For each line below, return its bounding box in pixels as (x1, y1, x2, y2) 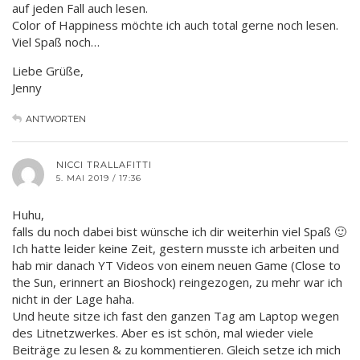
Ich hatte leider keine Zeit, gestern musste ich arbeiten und (12, 239, 339, 256)
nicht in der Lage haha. (12, 290, 134, 307)
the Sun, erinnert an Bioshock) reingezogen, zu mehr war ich (12, 273, 342, 290)
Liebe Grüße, (12, 62, 84, 79)
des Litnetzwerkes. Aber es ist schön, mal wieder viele (12, 324, 313, 341)
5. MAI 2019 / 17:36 (56, 172, 141, 183)
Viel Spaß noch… (12, 33, 100, 50)
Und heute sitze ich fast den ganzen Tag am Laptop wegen (12, 307, 339, 324)
